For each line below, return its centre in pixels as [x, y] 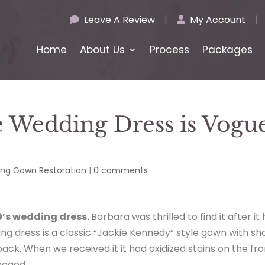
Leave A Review [118, 20]
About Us [102, 50]
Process [169, 50]
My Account [216, 20]
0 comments [121, 170]
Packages [227, 50]
